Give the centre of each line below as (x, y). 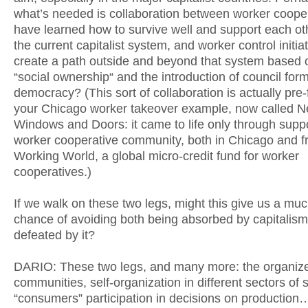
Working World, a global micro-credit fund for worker (156, 156)
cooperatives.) (53, 172)
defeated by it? (54, 235)
